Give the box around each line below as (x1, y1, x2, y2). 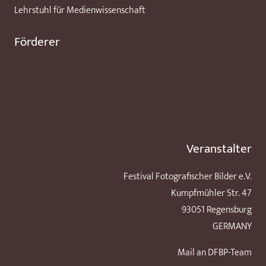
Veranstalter (186, 138, 252, 159)
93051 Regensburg (182, 201, 252, 218)
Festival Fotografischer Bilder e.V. (123, 168, 252, 185)
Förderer (14, 31, 60, 52)
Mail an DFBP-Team (178, 244, 252, 261)
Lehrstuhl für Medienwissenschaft (14, 2, 145, 18)
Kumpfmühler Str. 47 (171, 185, 252, 201)
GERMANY (213, 218, 252, 235)
